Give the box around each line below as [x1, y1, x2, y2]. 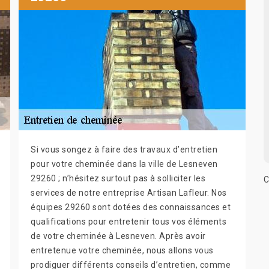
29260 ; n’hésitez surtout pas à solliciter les [31, 173, 205, 183]
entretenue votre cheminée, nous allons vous [31, 245, 214, 255]
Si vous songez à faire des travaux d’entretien [31, 144, 217, 154]
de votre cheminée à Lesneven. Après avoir [31, 231, 206, 241]
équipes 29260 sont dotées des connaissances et [31, 202, 231, 212]
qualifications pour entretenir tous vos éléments [31, 216, 226, 226]
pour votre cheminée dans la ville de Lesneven [31, 159, 218, 169]
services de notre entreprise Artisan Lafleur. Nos [31, 187, 227, 198]
